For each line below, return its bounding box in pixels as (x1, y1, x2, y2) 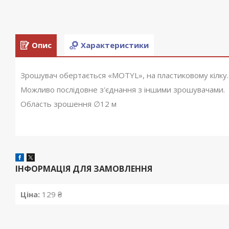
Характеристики (81, 40, 149, 51)
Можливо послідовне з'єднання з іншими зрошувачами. (20, 84, 225, 95)
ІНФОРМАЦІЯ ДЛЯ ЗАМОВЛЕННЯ (15, 163, 152, 174)
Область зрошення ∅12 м (20, 99, 117, 109)
